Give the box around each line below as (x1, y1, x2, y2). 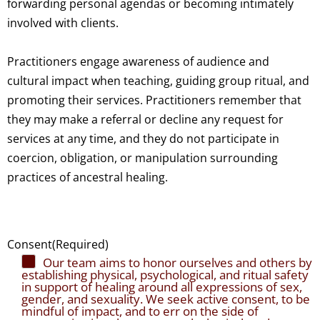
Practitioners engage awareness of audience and (7, 54, 269, 70)
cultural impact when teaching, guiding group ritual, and (7, 73, 309, 89)
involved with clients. (7, 15, 119, 31)
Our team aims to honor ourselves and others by (43, 254, 312, 271)
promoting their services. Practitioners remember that (7, 92, 301, 109)
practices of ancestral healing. (7, 169, 168, 186)
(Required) (52, 236, 109, 253)
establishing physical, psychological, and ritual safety (21, 266, 309, 284)
